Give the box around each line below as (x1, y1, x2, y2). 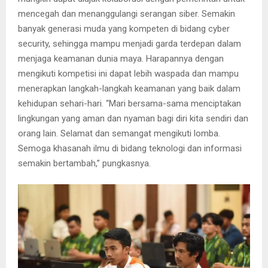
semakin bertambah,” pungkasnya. (18, 157, 151, 169)
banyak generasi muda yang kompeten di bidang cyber (18, 23, 230, 34)
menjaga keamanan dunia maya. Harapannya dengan (18, 53, 224, 64)
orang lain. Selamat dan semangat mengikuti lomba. (18, 127, 220, 139)
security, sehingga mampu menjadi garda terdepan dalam (18, 38, 241, 49)
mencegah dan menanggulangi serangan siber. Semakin (18, 8, 235, 19)
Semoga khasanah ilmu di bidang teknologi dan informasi (18, 142, 242, 154)
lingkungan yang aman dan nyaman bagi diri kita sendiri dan (18, 112, 248, 124)
